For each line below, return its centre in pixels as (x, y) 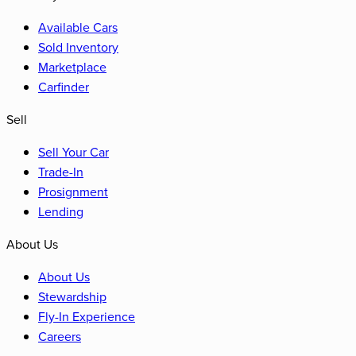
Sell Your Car (74, 151)
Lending (61, 211)
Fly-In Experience (87, 316)
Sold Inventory (78, 46)
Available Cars (78, 27)
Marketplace (72, 66)
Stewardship (72, 296)
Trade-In (61, 171)
